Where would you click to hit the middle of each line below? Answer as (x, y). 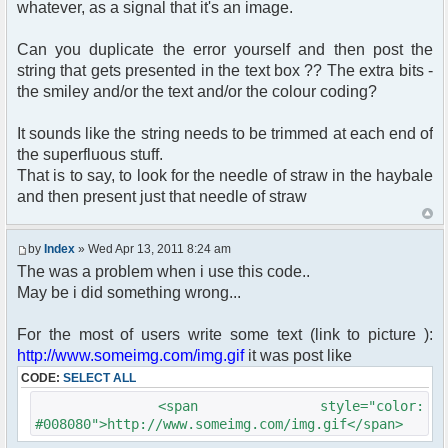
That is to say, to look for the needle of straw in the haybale (225, 176)
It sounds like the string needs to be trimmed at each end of (225, 134)
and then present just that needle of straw (162, 197)
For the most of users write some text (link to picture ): (225, 335)
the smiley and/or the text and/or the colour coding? (197, 92)
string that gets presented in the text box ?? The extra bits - (225, 71)
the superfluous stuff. (90, 155)
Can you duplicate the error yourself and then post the (225, 50)
